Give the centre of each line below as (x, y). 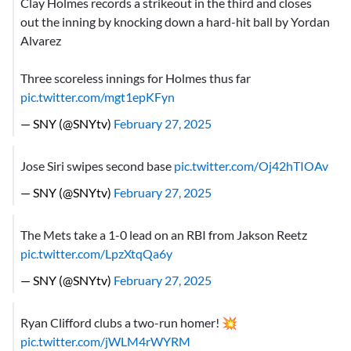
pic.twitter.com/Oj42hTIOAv (251, 166)
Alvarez (41, 40)
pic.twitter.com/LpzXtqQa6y (96, 254)
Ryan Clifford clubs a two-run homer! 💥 (129, 323)
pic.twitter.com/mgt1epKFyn (98, 96)
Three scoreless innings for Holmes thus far (136, 78)
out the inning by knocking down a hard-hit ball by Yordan (175, 21)
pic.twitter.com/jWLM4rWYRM (105, 342)
